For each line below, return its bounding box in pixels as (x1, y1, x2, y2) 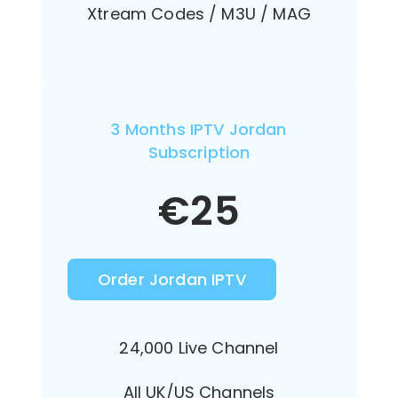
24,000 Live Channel (119, 336, 279, 359)
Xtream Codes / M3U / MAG (87, 3, 311, 26)
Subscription (147, 140, 251, 163)
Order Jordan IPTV (98, 267, 246, 291)
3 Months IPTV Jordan (111, 117, 287, 140)
